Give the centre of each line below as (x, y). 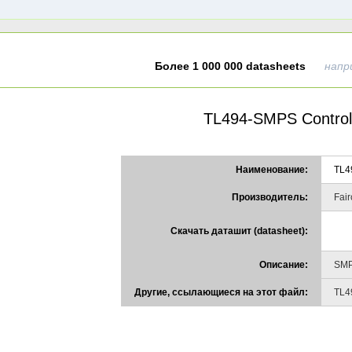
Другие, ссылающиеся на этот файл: (221, 293)
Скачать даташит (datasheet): (239, 231)
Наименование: (272, 170)
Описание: (284, 265)
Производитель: (270, 198)
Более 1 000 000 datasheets (230, 66)
